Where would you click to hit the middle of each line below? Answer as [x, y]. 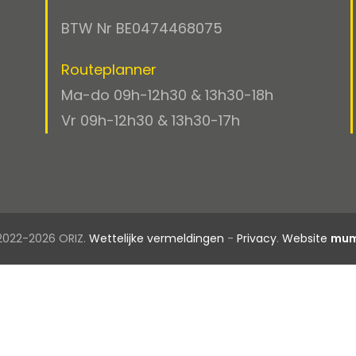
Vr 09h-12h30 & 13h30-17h [150, 120]
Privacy [256, 238]
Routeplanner [108, 70]
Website [304, 238]
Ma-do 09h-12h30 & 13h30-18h [167, 95]
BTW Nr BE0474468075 [141, 28]
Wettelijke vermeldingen [156, 238]
